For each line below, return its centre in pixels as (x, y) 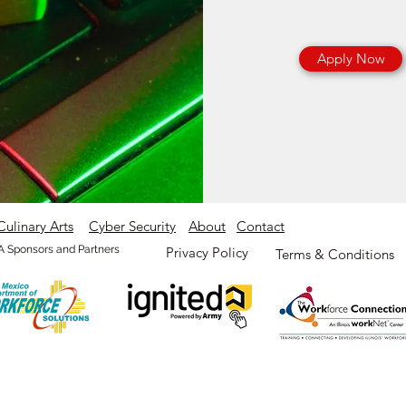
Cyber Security (132, 227)
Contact (261, 227)
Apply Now (351, 59)
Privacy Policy (207, 253)
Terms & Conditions (335, 255)
